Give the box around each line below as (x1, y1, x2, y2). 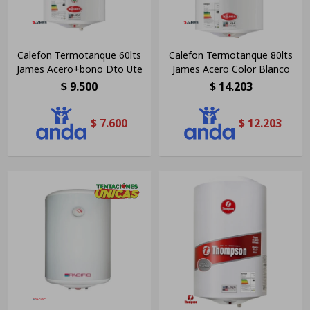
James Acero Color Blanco (172, 62, 290, 75)
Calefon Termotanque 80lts (169, 48, 293, 62)
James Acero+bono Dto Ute (16, 62, 143, 75)
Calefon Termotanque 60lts (17, 48, 141, 62)
